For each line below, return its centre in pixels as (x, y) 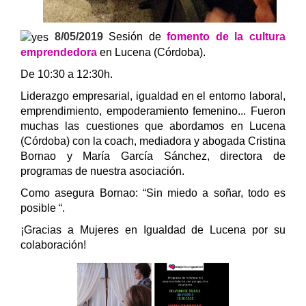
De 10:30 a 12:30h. (68, 74)
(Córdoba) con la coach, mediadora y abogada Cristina (153, 141)
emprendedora (59, 52)
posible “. (43, 208)
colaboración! (53, 245)
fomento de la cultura (226, 36)
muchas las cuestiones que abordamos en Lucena (153, 126)
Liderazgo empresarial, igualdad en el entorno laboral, (153, 96)
